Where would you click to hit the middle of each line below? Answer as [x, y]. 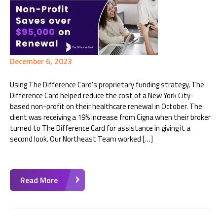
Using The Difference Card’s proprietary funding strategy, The [107, 85]
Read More [39, 180]
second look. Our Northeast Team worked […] [81, 139]
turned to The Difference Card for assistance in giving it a [100, 128]
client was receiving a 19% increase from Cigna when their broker [110, 117]
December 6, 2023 [41, 61]
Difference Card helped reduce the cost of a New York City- [102, 95]
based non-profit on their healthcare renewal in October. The [106, 106]
